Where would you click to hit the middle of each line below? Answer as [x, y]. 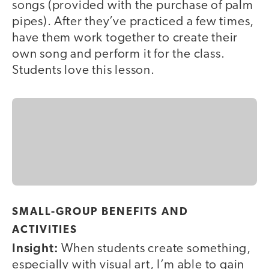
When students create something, [155, 249]
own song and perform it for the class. [119, 55]
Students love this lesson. [83, 71]
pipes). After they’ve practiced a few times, [133, 22]
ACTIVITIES [45, 230]
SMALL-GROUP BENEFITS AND [100, 212]
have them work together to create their [125, 38]
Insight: [35, 247]
